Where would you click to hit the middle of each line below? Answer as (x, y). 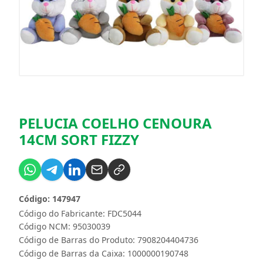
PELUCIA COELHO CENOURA (115, 123)
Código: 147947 (50, 199)
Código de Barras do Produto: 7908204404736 (109, 240)
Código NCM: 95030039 (65, 227)
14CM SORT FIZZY (79, 140)
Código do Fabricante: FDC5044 (80, 214)
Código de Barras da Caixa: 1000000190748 (104, 254)
